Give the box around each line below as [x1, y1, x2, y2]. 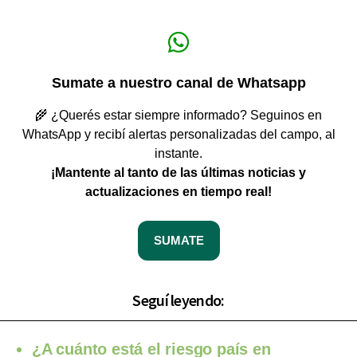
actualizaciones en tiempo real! [85, 185, 272, 199]
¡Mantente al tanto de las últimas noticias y [51, 166, 306, 180]
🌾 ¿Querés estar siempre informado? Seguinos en [35, 108, 322, 123]
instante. [155, 147, 202, 161]
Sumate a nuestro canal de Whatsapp [51, 75, 306, 92]
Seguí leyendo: [132, 290, 225, 311]
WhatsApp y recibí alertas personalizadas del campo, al [22, 127, 335, 142]
